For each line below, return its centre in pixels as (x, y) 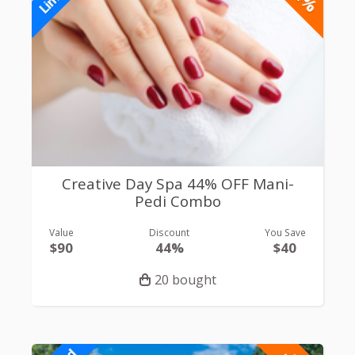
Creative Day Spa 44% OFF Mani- (177, 183)
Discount (169, 233)
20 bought (185, 280)
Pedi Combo (177, 201)
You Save (285, 233)
